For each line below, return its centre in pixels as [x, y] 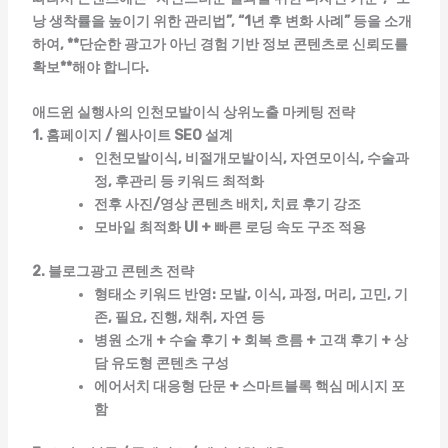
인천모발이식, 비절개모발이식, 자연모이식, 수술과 [251, 159]
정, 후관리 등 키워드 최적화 [178, 182]
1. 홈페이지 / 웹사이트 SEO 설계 [132, 136]
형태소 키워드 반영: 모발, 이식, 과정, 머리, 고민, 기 [250, 295]
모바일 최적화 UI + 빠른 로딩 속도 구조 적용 [229, 228]
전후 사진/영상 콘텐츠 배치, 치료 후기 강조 [227, 205]
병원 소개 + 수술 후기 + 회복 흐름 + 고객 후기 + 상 [250, 341]
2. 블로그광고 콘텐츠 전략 [112, 272]
